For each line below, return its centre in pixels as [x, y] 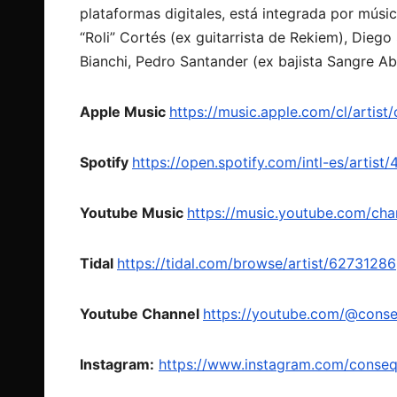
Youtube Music [133, 212]
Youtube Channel [141, 313]
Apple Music [125, 111]
